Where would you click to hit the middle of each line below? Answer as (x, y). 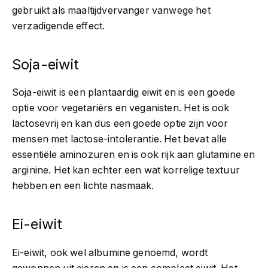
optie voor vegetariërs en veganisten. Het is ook (121, 108)
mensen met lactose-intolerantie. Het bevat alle (120, 139)
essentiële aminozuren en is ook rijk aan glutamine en (134, 155)
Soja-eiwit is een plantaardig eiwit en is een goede (124, 93)
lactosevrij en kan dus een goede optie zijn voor (120, 124)
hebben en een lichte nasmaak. (83, 186)
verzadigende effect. (59, 26)
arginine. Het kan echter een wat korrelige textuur (126, 170)
